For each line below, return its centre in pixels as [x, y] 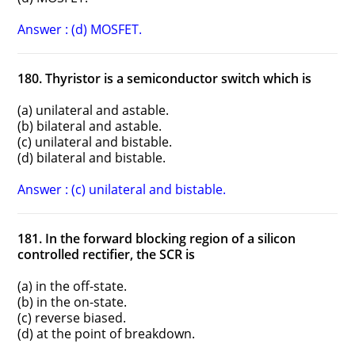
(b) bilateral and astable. [90, 126]
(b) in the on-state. [73, 302]
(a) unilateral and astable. [94, 111]
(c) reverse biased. [72, 318]
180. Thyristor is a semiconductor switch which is [165, 79]
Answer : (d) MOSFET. [80, 30]
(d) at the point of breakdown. [107, 334]
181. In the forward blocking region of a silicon [157, 239]
